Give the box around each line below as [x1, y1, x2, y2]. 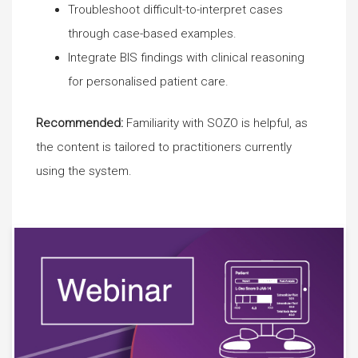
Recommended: [36, 116, 126, 130]
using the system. [36, 164, 132, 178]
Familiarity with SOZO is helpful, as [126, 116, 308, 130]
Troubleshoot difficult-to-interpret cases [68, 2, 283, 17]
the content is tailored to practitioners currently [36, 140, 292, 154]
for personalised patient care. [68, 74, 229, 89]
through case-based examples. [68, 26, 237, 41]
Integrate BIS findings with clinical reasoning [68, 50, 304, 65]
